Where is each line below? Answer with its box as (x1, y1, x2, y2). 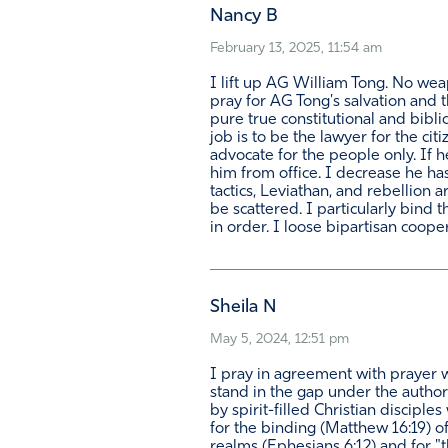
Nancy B (210, 7, 278, 27)
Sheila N (210, 298, 277, 318)
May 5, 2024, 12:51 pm (210, 332, 349, 348)
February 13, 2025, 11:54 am (210, 41, 382, 57)
